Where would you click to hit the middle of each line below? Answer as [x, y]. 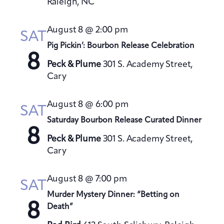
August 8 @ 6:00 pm [87, 105]
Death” [60, 207]
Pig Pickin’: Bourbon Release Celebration [120, 46]
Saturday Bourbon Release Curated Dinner [124, 121]
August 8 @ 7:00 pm [87, 179]
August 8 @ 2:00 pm [87, 30]
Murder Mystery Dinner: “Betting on [113, 195]
